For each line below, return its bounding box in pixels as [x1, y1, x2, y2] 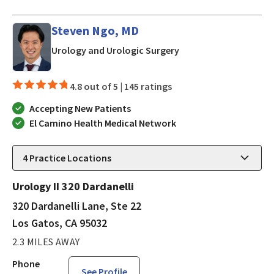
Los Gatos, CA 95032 [12, 215, 107, 230]
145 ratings [124, 80, 172, 92]
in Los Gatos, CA [179, 43, 248, 56]
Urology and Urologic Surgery [51, 44, 179, 57]
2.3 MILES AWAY [12, 235, 80, 248]
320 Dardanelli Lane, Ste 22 [12, 198, 141, 213]
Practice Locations [28, 151, 111, 164]
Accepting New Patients [29, 102, 131, 114]
